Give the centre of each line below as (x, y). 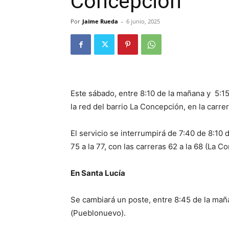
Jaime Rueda (100, 21)
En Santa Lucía (98, 173)
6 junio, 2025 (143, 21)
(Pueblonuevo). (98, 213)
